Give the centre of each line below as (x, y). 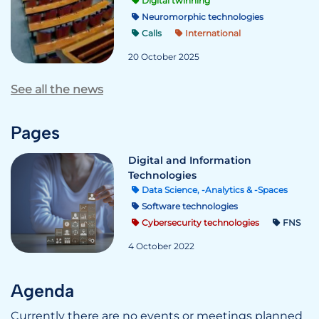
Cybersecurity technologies (199, 222)
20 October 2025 (164, 57)
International (212, 33)
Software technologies (189, 206)
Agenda (42, 291)
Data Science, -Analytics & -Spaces (214, 189)
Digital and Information (190, 160)
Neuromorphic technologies (202, 17)
